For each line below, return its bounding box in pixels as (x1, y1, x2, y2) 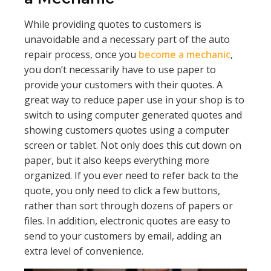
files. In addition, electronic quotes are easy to (24, 214, 230, 227)
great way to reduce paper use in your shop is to (24, 93, 244, 106)
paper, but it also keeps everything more (24, 154, 209, 167)
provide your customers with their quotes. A (24, 78, 223, 91)
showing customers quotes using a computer (24, 123, 229, 137)
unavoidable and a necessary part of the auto (24, 33, 230, 46)
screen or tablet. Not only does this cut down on (24, 139, 241, 152)
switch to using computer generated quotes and (24, 108, 242, 122)
